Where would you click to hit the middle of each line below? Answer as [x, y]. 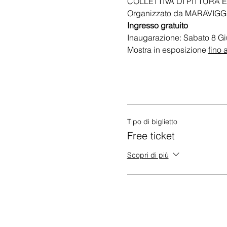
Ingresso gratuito [157, 25]
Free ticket [151, 136]
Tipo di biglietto [152, 122]
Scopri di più [148, 155]
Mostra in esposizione [167, 50]
